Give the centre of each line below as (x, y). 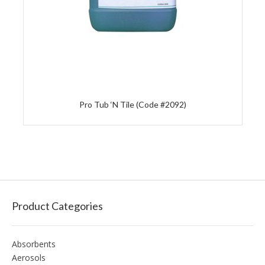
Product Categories (57, 206)
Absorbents (34, 244)
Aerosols (29, 258)
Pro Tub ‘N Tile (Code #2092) (132, 105)
